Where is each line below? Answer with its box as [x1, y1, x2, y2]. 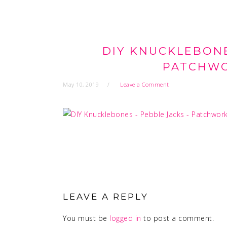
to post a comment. [141, 213, 214, 223]
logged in [109, 213, 141, 223]
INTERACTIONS [62, 181, 154, 193]
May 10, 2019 [63, 81, 99, 88]
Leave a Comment [120, 81, 169, 88]
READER [62, 167, 111, 179]
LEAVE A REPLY [63, 192, 148, 202]
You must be [63, 213, 109, 223]
